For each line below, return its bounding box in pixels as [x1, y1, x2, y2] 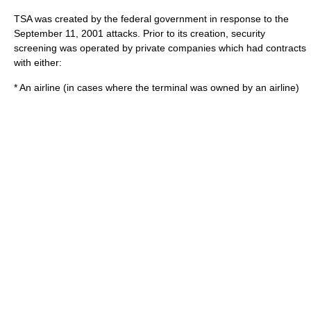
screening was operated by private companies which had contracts [14, 42, 306, 53]
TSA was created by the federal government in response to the [14, 12, 289, 24]
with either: [14, 56, 62, 68]
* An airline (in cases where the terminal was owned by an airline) [14, 81, 299, 93]
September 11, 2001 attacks [14, 27, 137, 39]
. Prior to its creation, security [137, 27, 265, 39]
